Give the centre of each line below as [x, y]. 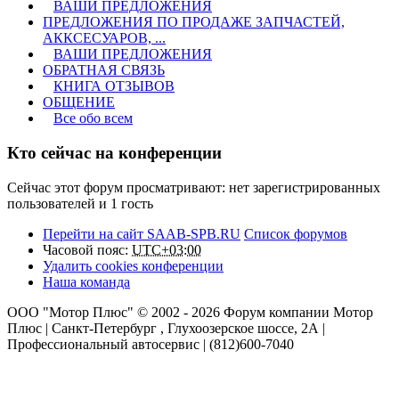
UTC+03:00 [167, 249]
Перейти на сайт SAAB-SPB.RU [142, 233]
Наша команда [86, 281]
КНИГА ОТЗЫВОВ [114, 86]
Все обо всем [93, 118]
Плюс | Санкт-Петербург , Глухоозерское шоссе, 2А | [166, 328]
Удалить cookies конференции [133, 265]
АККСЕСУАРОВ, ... [104, 38]
